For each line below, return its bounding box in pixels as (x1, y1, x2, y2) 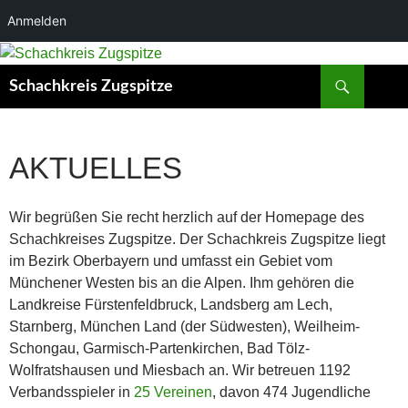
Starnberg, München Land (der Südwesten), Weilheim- (9, 318, 360, 334)
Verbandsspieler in (9, 383, 134, 400)
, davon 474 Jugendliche (212, 383, 371, 400)
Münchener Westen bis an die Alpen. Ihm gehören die (9, 274, 354, 291)
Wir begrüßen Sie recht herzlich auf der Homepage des (9, 209, 364, 225)
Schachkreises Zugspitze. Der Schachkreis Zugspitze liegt (9, 230, 385, 247)
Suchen (4, 66, 54, 82)
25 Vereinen (134, 383, 212, 400)
